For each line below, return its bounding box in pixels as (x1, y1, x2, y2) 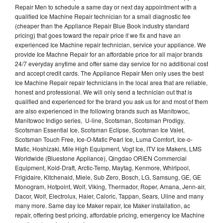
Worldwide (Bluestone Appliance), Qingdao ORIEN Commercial (15, 153, 187, 162)
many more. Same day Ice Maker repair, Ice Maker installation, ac (15, 201, 190, 210)
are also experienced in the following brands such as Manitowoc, (15, 106, 190, 115)
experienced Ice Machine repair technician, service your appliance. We (15, 40, 206, 49)
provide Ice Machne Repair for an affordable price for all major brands (15, 49, 203, 58)
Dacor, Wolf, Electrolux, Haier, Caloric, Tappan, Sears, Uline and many (15, 191, 204, 200)
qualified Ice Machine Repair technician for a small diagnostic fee (15, 11, 191, 20)
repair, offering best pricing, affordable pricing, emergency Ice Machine (15, 210, 205, 219)
